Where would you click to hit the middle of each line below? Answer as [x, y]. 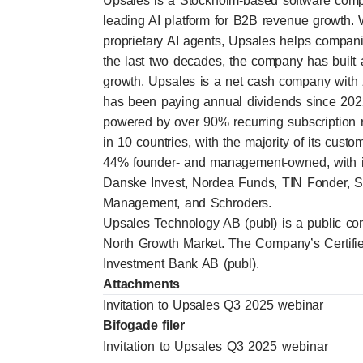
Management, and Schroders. [188, 203]
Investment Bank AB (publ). [181, 264]
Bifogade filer [144, 325]
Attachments [142, 284]
